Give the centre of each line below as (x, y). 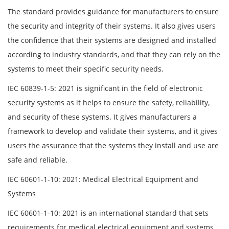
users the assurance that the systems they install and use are (113, 146)
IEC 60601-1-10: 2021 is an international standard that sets (108, 213)
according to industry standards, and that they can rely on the (114, 55)
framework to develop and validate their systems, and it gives (113, 131)
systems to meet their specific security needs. (86, 69)
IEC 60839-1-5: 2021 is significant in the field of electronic (105, 88)
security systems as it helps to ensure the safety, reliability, (109, 103)
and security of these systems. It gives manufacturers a (102, 117)
